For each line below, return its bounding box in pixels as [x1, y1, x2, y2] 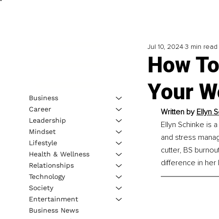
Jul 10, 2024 [147, 43, 183, 51]
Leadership [28, 116, 66, 124]
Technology [28, 172, 65, 180]
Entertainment [28, 195, 78, 203]
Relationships [28, 161, 74, 169]
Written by [160, 107, 197, 117]
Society [28, 183, 53, 192]
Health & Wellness [28, 150, 89, 158]
